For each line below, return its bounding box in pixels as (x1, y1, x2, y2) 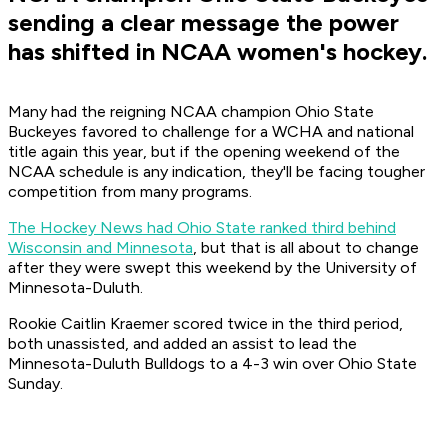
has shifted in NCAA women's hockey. (8, 37, 427, 67)
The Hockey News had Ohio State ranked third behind (8, 218, 396, 238)
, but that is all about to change (193, 238, 419, 258)
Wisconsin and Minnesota (8, 238, 193, 258)
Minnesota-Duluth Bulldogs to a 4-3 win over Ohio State (8, 354, 417, 374)
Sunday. (8, 374, 67, 394)
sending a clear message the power (8, 8, 399, 38)
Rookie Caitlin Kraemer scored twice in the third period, (8, 314, 403, 334)
